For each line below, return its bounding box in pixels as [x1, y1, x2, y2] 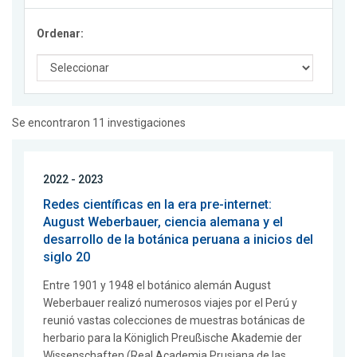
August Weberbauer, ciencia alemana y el [43, 214, 283, 230]
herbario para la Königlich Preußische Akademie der [43, 331, 302, 345]
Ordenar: [37, 27, 84, 41]
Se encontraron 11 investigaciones [12, 116, 186, 130]
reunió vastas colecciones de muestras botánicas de [43, 314, 305, 328]
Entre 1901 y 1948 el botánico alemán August [43, 279, 271, 292]
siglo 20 [43, 249, 90, 265]
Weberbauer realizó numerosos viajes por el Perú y [43, 296, 297, 310]
